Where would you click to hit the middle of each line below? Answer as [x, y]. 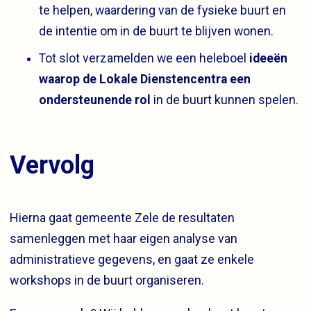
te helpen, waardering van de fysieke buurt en [162, 11]
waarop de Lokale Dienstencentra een [145, 79]
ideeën [268, 58]
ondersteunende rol [95, 100]
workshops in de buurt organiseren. [107, 280]
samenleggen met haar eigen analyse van [124, 238]
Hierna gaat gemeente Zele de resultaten [122, 217]
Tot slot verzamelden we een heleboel [144, 58]
